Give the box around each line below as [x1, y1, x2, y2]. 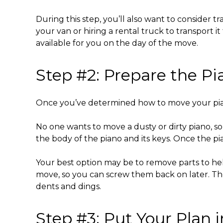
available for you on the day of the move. [36, 38, 200, 48]
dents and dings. [36, 181, 101, 191]
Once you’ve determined [36, 98, 138, 108]
